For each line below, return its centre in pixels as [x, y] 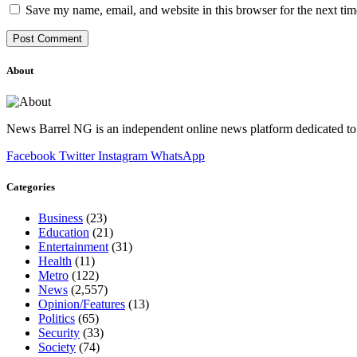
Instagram [123, 156]
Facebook [31, 156]
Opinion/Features [82, 304]
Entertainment [73, 247]
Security [59, 333]
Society [57, 347]
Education [64, 233]
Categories [31, 187]
